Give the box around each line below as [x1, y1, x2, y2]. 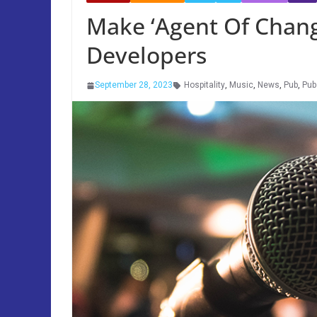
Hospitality [184, 80, 225, 90]
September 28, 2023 [95, 80, 173, 90]
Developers [86, 40, 207, 70]
